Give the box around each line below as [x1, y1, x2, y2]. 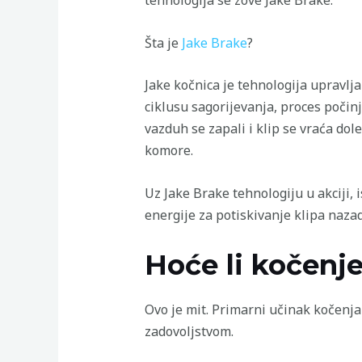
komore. [144, 141, 193, 160]
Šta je [144, 33, 182, 52]
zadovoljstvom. [144, 322, 234, 340]
